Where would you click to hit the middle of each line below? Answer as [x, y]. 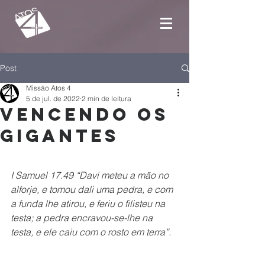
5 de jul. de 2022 [53, 98]
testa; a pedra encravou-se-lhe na [83, 218]
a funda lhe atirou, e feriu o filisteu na [89, 203]
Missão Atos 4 [49, 88]
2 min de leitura [106, 98]
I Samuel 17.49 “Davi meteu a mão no [91, 175]
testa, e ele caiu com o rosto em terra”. [91, 232]
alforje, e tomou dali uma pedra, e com [93, 189]
